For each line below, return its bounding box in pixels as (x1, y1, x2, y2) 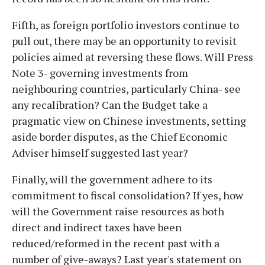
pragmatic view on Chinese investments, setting (12, 113, 246, 128)
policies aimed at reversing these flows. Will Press (12, 49, 253, 64)
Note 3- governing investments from (12, 65, 188, 80)
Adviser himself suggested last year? (12, 145, 188, 160)
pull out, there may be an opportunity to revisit (12, 33, 237, 48)
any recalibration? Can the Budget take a (12, 97, 208, 112)
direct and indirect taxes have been (12, 219, 182, 234)
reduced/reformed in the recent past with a (12, 235, 219, 250)
